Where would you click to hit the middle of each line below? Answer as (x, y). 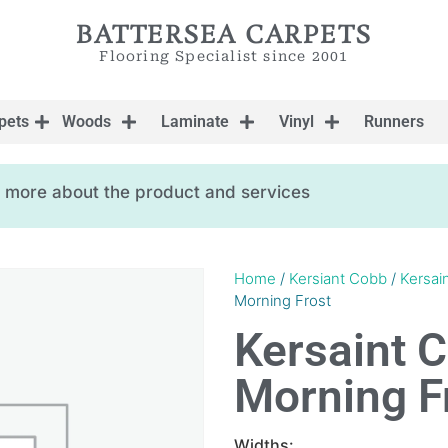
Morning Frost (282, 300)
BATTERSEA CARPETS (224, 36)
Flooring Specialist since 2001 (224, 56)
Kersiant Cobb (338, 278)
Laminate (195, 121)
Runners (394, 121)
